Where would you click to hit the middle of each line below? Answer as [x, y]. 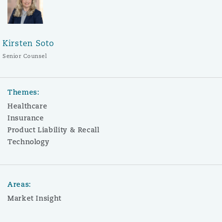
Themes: [24, 92]
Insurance [26, 118]
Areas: [19, 184]
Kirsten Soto [28, 43]
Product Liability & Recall [54, 130]
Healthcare [28, 106]
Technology [28, 141]
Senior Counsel [25, 56]
